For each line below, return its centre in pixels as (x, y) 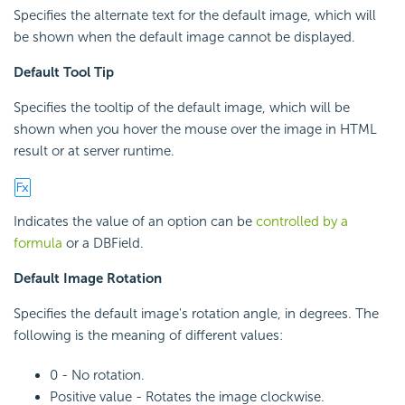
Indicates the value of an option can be (135, 222)
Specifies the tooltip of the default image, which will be (182, 108)
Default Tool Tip (64, 73)
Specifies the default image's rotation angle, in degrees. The (196, 314)
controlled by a (302, 222)
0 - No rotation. (97, 376)
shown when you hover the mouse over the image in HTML (195, 130)
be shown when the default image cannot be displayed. (184, 38)
